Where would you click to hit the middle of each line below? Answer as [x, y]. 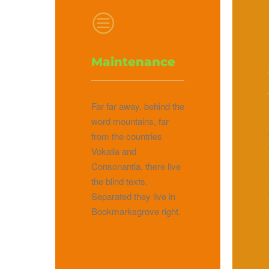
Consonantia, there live [136, 166]
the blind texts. [119, 181]
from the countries [127, 136]
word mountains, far [130, 121]
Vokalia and [114, 151]
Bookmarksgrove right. [136, 211]
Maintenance [133, 62]
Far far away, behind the [138, 106]
